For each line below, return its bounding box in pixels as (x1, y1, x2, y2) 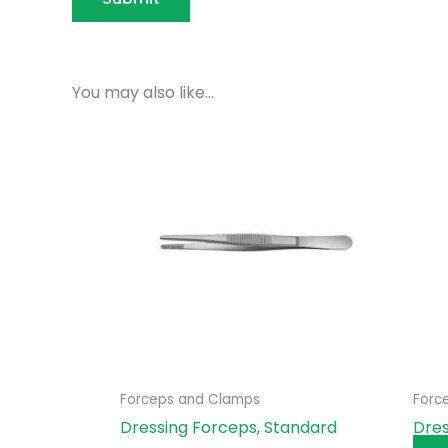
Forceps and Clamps (120, 390, 260, 410)
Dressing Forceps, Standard (120, 416, 337, 440)
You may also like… (72, 80, 214, 104)
